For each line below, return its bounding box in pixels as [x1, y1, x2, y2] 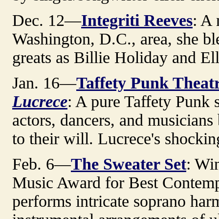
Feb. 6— [12, 154, 71, 173]
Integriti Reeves [81, 11, 193, 29]
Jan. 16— [12, 73, 76, 92]
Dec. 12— [12, 11, 81, 29]
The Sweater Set [71, 154, 186, 173]
